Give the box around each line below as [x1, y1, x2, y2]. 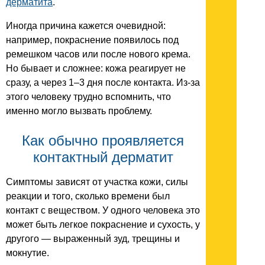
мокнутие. [6, 248, 49, 258]
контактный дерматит [33, 148, 173, 165]
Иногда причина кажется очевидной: [6, 20, 166, 31]
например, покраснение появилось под [6, 34, 179, 45]
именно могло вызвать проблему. [6, 105, 152, 116]
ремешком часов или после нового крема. [6, 49, 190, 59]
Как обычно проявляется [22, 132, 184, 148]
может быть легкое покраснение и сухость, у [6, 219, 200, 230]
